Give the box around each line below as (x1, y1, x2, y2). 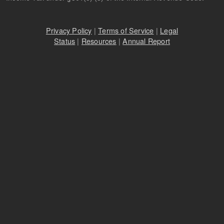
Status (54, 35, 75, 46)
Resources (81, 35, 116, 46)
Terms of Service (98, 25, 154, 36)
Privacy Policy (45, 25, 92, 36)
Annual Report (122, 35, 170, 46)
